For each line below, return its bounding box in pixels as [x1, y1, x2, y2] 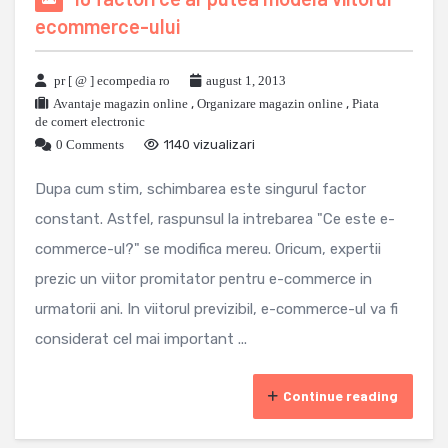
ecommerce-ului [35, 14, 180, 39]
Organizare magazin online [197, 96, 343, 112]
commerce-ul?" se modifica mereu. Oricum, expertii [35, 240, 381, 259]
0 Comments [56, 137, 124, 153]
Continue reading [283, 387, 398, 405]
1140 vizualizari [164, 137, 255, 153]
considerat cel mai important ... [35, 330, 247, 349]
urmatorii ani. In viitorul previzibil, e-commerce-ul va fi [35, 300, 398, 319]
